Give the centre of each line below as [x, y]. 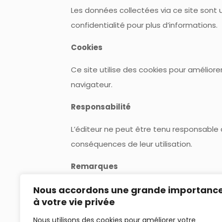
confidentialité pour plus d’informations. [144, 25]
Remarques [94, 166]
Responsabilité [101, 107]
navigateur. [91, 84]
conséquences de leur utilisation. [131, 144]
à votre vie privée [74, 202]
